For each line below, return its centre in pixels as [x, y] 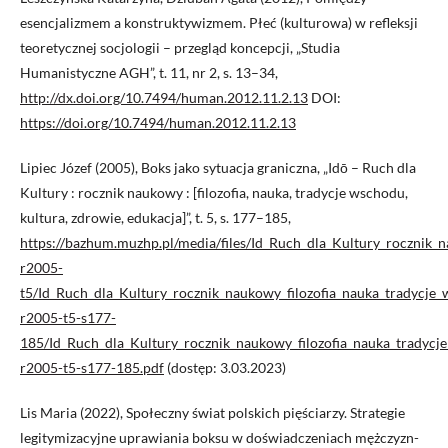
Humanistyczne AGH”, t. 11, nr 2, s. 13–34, [149, 73]
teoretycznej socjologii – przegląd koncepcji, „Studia [180, 48]
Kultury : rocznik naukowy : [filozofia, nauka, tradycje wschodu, [214, 193]
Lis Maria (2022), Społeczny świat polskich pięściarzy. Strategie [212, 413]
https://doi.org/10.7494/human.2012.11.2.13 [158, 123]
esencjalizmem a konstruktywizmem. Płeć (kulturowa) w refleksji [219, 23]
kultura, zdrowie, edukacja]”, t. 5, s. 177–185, [155, 218]
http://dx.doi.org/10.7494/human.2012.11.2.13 [164, 98]
